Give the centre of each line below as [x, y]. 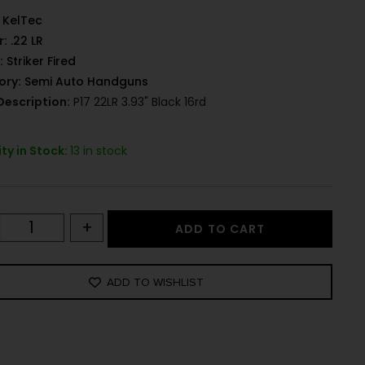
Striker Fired [42, 62]
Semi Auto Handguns [87, 82]
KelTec [23, 21]
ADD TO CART [220, 229]
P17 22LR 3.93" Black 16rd [139, 102]
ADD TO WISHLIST [156, 282]
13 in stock [99, 151]
